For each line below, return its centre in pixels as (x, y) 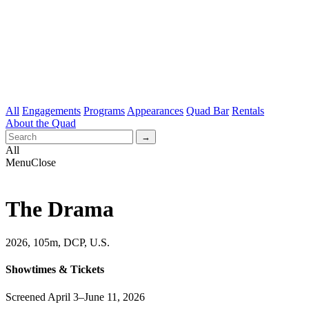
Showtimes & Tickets (55, 270)
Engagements (51, 111)
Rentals (248, 111)
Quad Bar (208, 111)
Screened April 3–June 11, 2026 (75, 297)
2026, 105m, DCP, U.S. (58, 243)
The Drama (60, 209)
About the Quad (41, 123)
